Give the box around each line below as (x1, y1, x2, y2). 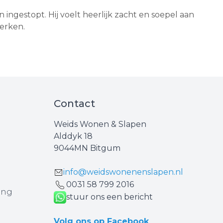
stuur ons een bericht (66, 192, 153, 202)
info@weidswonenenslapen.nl (63, 167, 183, 177)
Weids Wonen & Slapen (54, 119, 146, 129)
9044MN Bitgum (54, 143, 120, 153)
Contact (54, 97, 95, 110)
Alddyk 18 (54, 131, 93, 141)
